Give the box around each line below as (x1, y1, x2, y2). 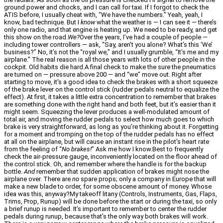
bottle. (4, 167, 24, 175)
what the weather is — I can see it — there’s (95, 18, 217, 26)
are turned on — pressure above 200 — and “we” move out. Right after (4, 70, 202, 78)
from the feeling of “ (4, 145, 62, 153)
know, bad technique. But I (4, 18, 81, 26)
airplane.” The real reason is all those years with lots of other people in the (4, 55, 215, 63)
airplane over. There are (4, 175, 72, 183)
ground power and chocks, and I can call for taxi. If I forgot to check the (4, 3, 209, 11)
